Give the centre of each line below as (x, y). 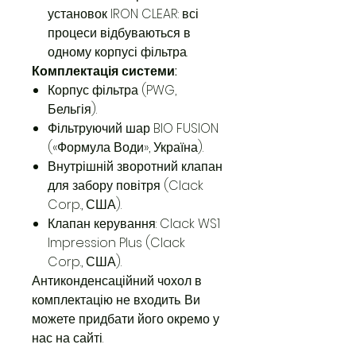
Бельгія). (72, 109)
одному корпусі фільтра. (118, 52)
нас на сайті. (68, 338)
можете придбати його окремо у (126, 319)
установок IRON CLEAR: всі (123, 14)
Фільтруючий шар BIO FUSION (133, 128)
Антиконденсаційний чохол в (117, 281)
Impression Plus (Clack (116, 243)
